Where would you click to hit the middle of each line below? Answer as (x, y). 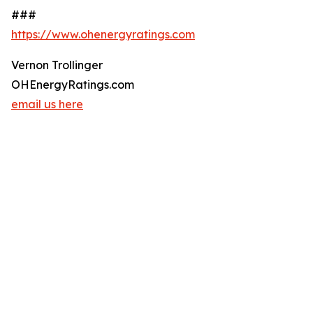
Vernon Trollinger (57, 65)
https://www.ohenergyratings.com (103, 35)
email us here (47, 104)
